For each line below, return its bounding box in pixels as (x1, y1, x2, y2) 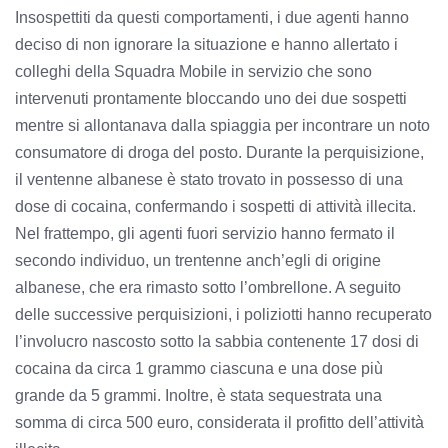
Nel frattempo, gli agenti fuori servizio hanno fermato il (15, 224, 395, 242)
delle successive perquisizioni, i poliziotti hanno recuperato (15, 305, 432, 323)
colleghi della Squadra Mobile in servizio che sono (15, 62, 372, 80)
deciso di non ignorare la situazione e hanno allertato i (15, 35, 398, 53)
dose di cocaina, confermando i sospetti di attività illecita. (15, 197, 416, 215)
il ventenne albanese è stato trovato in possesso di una (15, 170, 403, 188)
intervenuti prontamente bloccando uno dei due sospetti (15, 89, 407, 107)
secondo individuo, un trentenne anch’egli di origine (15, 251, 381, 269)
